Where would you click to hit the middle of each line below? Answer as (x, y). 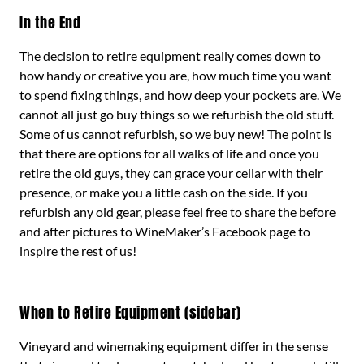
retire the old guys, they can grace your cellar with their (171, 173)
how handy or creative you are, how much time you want (175, 75)
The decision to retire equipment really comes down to (170, 56)
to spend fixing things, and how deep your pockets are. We (180, 95)
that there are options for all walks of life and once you (169, 153)
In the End (50, 22)
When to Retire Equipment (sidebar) (130, 312)
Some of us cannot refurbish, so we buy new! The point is (176, 134)
